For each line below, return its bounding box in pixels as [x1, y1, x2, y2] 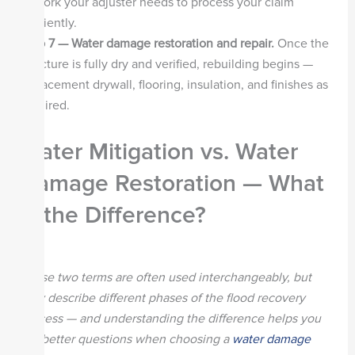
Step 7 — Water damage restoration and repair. [19, 36, 274, 52]
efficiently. [19, 15, 77, 32]
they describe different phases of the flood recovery [19, 290, 305, 307]
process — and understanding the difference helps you [19, 311, 321, 327]
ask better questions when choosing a [19, 331, 232, 348]
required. [19, 97, 70, 114]
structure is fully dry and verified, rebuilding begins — [19, 56, 313, 73]
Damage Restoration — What [19, 169, 324, 199]
